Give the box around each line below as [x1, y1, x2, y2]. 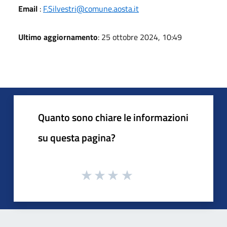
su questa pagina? [38, 130, 116, 145]
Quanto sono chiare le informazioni [38, 109, 188, 125]
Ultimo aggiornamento [18, 31, 98, 43]
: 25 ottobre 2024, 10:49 [98, 31, 182, 43]
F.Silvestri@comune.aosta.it [43, 3, 139, 15]
